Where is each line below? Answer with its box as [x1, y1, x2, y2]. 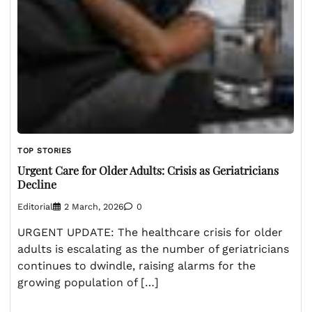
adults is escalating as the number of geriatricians [17, 242, 289, 256]
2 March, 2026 [64, 201, 124, 212]
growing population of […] [17, 276, 159, 290]
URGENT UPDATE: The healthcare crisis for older [17, 226, 283, 240]
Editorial [17, 201, 53, 212]
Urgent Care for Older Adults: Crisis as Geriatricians [17, 163, 279, 178]
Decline [17, 177, 56, 192]
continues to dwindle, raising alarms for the [17, 259, 256, 273]
